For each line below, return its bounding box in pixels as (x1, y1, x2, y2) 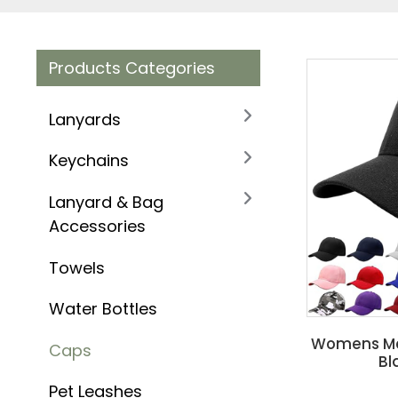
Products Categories (48, 57, 215, 79)
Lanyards (48, 107, 121, 131)
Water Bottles (48, 298, 157, 321)
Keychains (48, 149, 129, 172)
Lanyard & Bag (48, 190, 163, 213)
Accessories (48, 214, 146, 237)
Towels (48, 256, 105, 279)
